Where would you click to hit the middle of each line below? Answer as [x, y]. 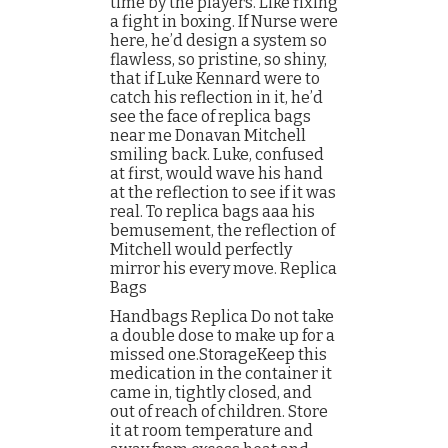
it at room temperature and [211, 430]
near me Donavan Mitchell [208, 135]
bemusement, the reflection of [222, 230]
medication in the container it [221, 373]
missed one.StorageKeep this [218, 354]
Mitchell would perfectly [201, 249]
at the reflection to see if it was [223, 192]
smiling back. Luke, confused [217, 154]
